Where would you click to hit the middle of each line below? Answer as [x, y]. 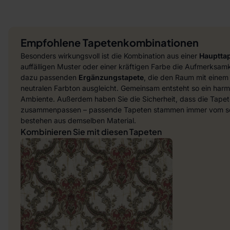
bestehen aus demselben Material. [78, 120]
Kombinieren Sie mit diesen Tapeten [91, 132]
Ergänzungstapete [111, 77]
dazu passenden [50, 77]
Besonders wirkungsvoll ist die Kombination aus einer [110, 56]
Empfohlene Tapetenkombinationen [110, 42]
